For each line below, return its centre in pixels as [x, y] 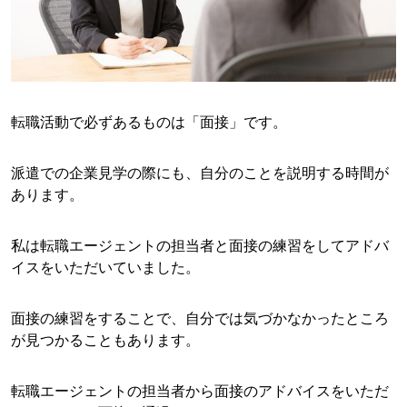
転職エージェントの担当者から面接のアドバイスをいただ [200, 391]
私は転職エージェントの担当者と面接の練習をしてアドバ [200, 246]
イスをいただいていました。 [105, 268]
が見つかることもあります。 [105, 340]
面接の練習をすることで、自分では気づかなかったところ [200, 318]
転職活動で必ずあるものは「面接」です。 [149, 122]
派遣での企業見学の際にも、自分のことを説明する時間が [200, 173]
